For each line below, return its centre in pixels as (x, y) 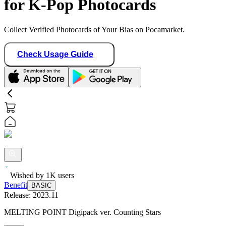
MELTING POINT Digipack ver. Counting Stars (82, 212)
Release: (18, 195)
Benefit (16, 185)
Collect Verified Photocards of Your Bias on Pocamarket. (94, 29)
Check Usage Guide (55, 54)
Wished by (28, 175)
